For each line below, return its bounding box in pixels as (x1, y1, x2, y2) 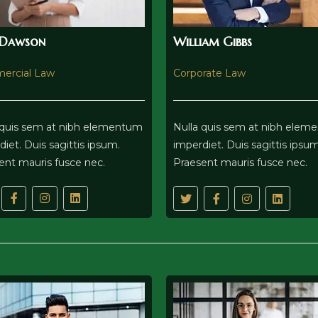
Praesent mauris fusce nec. (173, 156, 307, 169)
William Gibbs (173, 33, 252, 50)
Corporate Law (173, 67, 246, 79)
